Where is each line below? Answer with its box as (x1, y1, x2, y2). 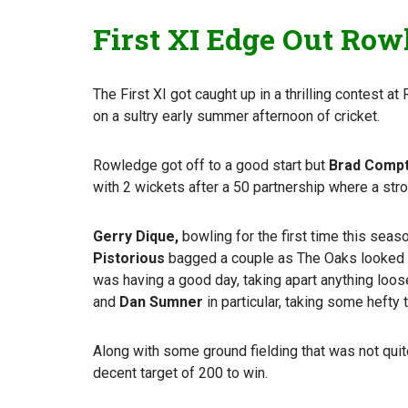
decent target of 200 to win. (93, 363, 268, 382)
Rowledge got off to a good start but (93, 156, 329, 174)
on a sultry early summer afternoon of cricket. (93, 107, 380, 125)
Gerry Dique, (93, 227, 178, 245)
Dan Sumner (119, 292, 203, 311)
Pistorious (93, 249, 165, 267)
